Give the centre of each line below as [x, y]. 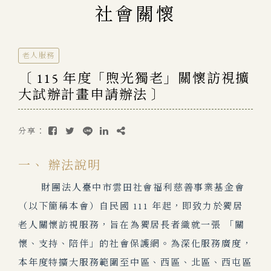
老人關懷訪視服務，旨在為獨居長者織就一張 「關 [132, 225]
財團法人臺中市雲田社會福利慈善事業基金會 [132, 187]
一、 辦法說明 [60, 165]
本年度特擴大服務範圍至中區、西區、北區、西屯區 [135, 262]
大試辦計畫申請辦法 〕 [92, 95]
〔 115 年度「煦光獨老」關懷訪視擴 [134, 78]
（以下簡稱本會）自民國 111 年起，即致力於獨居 [131, 206]
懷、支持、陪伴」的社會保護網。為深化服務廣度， [135, 243]
